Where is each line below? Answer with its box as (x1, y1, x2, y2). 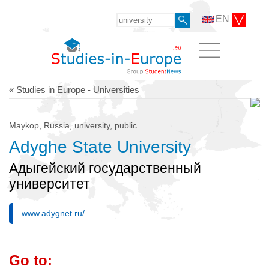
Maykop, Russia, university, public (9, 120, 137, 130)
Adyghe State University (9, 137, 191, 156)
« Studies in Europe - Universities (9, 84, 139, 95)
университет (9, 176, 90, 192)
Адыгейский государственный (9, 160, 201, 176)
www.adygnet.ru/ (22, 208, 85, 219)
